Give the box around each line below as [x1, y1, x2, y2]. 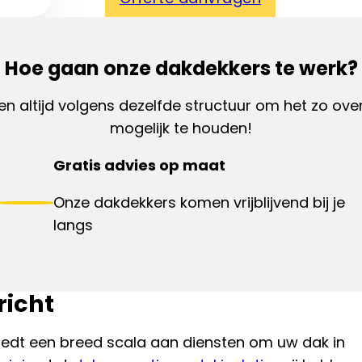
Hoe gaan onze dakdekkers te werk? [4, 55, 358, 82]
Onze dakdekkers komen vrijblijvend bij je [53, 192, 346, 213]
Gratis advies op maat [53, 155, 226, 176]
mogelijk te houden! [110, 118, 252, 139]
